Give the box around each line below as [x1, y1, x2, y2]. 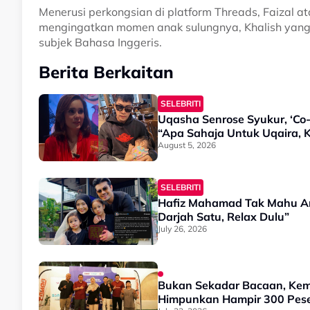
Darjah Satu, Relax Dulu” [158, 210, 289, 224]
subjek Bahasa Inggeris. [39, 35, 162, 50]
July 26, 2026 [158, 224, 207, 235]
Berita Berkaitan [39, 62, 174, 83]
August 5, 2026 [158, 140, 216, 151]
